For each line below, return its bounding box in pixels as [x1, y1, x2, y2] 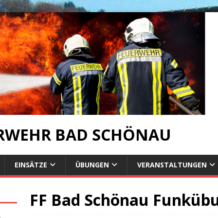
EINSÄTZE [15, 160, 47, 169]
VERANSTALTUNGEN [137, 160, 207, 169]
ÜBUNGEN [75, 160, 109, 169]
